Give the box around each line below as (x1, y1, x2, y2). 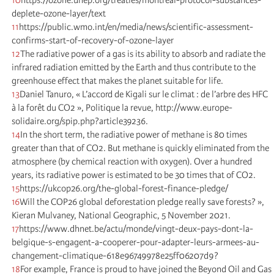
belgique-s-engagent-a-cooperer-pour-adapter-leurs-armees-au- (12, 236, 259, 248)
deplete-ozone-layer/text (12, 7, 106, 19)
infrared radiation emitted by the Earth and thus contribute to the (12, 61, 256, 73)
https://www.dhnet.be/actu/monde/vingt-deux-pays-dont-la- (19, 223, 253, 234)
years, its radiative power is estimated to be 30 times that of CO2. (12, 169, 256, 180)
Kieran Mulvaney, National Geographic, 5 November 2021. (12, 209, 231, 221)
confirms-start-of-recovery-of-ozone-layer (12, 34, 174, 46)
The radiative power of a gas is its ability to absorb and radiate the (20, 48, 265, 59)
